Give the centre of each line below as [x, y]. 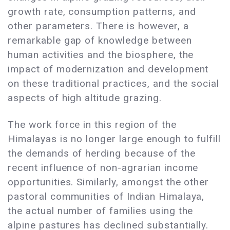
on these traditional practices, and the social [114, 84]
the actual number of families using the [101, 211]
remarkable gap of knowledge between [100, 41]
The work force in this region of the [92, 125]
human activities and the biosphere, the [101, 55]
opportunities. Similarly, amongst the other [109, 182]
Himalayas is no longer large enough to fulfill [114, 139]
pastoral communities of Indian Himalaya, [106, 197]
